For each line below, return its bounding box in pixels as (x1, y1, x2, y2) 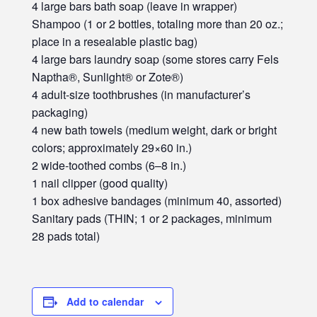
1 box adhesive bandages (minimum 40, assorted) (32, 192, 282, 209)
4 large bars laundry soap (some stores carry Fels (32, 50, 279, 67)
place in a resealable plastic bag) (32, 33, 197, 50)
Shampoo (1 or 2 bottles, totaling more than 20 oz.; (32, 15, 283, 32)
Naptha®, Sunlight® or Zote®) (32, 68, 183, 85)
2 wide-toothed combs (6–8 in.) (32, 156, 186, 173)
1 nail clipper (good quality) (32, 174, 168, 191)
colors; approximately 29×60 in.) (32, 139, 192, 156)
